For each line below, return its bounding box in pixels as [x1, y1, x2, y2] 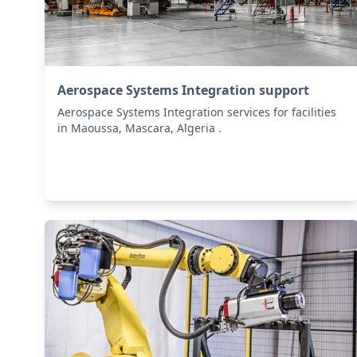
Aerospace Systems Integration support [57, 81, 309, 100]
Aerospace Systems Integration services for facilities [57, 104, 336, 120]
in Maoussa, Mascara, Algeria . [57, 120, 222, 136]
